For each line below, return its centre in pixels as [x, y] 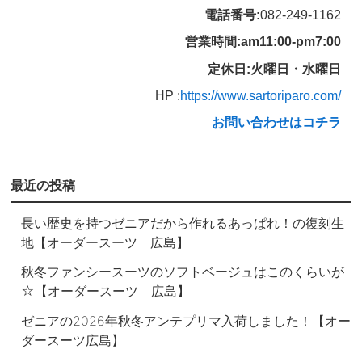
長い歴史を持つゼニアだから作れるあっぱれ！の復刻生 [183, 223]
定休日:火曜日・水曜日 [274, 69]
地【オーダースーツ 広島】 [105, 243]
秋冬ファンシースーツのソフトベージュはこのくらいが [183, 272]
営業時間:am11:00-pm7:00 [263, 42]
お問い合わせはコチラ [276, 122]
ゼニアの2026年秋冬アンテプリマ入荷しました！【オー [186, 320]
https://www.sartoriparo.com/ [260, 95]
